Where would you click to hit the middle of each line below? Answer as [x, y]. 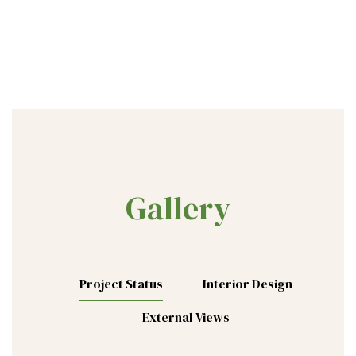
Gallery [178, 208]
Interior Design [248, 283]
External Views [186, 317]
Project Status [121, 283]
